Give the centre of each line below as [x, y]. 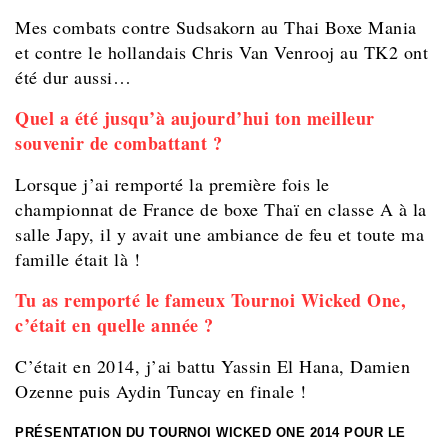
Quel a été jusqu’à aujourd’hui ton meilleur [195, 117]
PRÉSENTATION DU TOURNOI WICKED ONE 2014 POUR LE [210, 432]
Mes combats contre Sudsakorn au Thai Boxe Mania [216, 26]
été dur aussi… [73, 76]
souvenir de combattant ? [118, 142]
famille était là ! [77, 258]
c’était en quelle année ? [114, 324]
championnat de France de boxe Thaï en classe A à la [221, 208]
